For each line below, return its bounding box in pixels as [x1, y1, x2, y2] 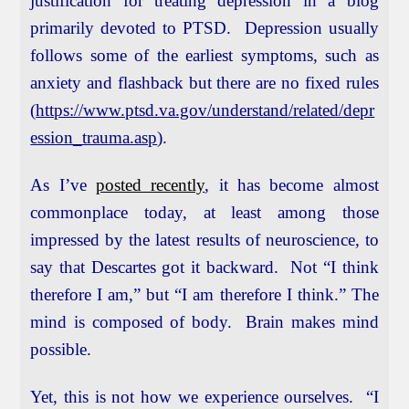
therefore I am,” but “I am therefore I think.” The [30, 285, 379, 305]
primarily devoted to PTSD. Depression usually [30, 18, 379, 38]
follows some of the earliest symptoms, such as [30, 46, 379, 66]
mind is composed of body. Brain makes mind [30, 312, 379, 332]
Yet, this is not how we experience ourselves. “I [30, 387, 379, 407]
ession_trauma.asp [30, 128, 158, 148]
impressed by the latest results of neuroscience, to [30, 230, 379, 250]
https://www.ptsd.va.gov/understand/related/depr [36, 100, 375, 121]
